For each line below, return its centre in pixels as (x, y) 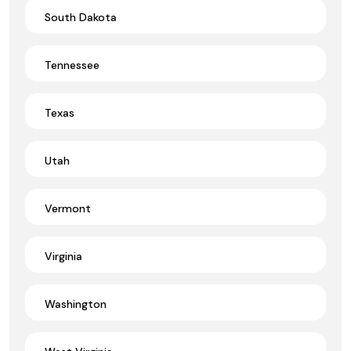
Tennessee (72, 65)
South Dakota (81, 17)
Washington (76, 304)
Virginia (63, 256)
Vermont (68, 208)
